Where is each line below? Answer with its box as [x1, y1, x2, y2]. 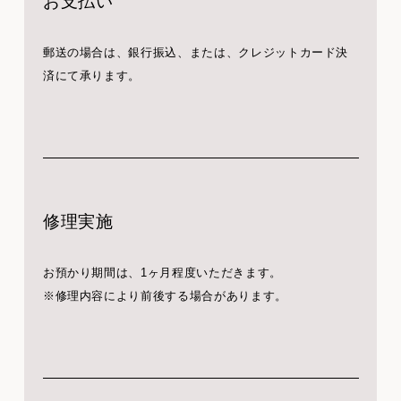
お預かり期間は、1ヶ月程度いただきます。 [42, 265, 282, 279]
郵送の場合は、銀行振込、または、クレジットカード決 [42, 45, 349, 59]
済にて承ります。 [42, 68, 141, 82]
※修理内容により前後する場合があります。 [42, 288, 287, 303]
